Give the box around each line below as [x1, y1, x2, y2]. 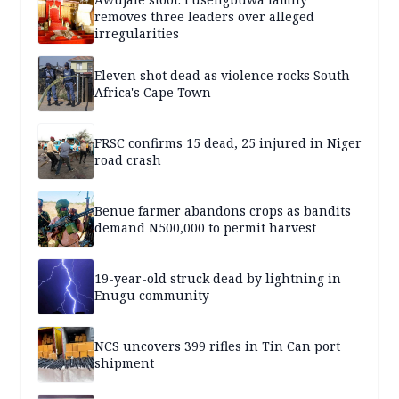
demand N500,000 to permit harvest [94, 219, 316, 237]
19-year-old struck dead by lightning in [94, 270, 341, 288]
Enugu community [94, 287, 209, 305]
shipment [94, 354, 154, 372]
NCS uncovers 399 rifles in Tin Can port [94, 338, 340, 355]
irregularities [94, 24, 179, 42]
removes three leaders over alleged [94, 7, 314, 25]
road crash [94, 151, 161, 169]
